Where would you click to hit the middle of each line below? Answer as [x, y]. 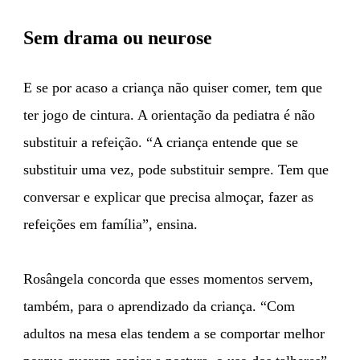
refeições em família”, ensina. [110, 224]
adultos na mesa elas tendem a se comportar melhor [174, 333]
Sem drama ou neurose [118, 37]
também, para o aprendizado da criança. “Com [159, 306]
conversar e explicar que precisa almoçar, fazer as [168, 196]
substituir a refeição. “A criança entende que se [161, 142]
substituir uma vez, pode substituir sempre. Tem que [176, 169]
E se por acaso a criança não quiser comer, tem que [173, 87]
